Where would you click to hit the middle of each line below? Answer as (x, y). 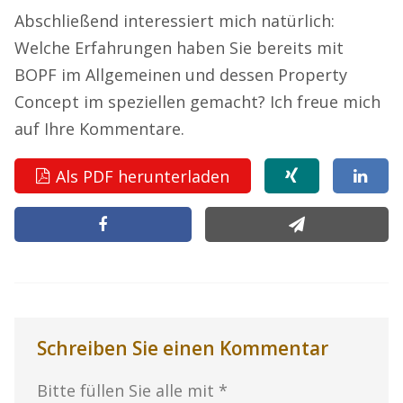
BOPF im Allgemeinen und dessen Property (181, 75)
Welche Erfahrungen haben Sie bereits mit (179, 48)
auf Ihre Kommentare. (99, 129)
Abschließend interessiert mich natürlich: (175, 21)
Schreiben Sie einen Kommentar (183, 349)
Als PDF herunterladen (143, 176)
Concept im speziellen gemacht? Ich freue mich (197, 102)
